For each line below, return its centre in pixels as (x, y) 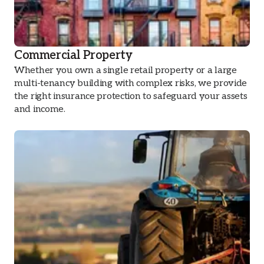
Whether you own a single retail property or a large (126, 70)
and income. (40, 109)
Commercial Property (73, 55)
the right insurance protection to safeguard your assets (131, 96)
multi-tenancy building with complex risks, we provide (131, 83)
